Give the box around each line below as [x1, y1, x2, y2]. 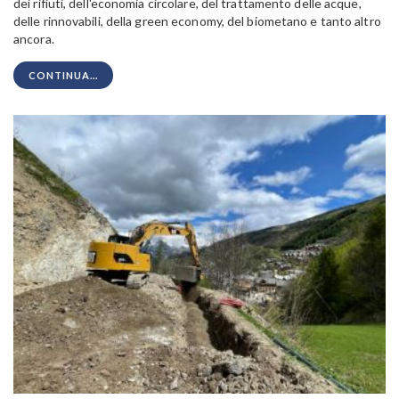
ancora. [13, 30, 54, 46]
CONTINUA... [28, 69, 98, 81]
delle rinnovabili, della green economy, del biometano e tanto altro [13, 12, 381, 28]
